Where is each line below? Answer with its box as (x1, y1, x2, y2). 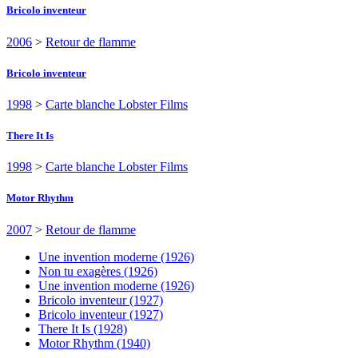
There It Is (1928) (38, 321, 127, 336)
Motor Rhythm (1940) (38, 336, 150, 350)
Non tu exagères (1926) (38, 264, 157, 278)
